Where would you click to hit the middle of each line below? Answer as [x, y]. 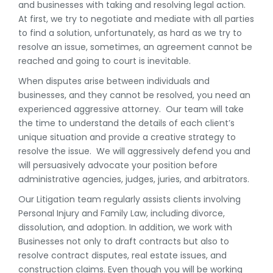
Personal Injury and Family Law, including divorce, [122, 213]
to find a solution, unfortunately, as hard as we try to [130, 33]
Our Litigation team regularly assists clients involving [129, 199]
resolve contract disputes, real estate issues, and [122, 255]
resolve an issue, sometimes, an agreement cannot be [135, 47]
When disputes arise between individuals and [114, 81]
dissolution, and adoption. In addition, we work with [125, 227]
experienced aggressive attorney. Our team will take [131, 109]
